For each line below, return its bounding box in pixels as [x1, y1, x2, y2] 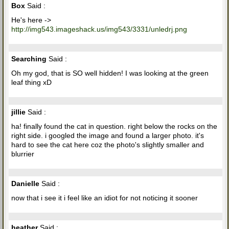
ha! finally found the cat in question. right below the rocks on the [11, 122, 217, 130]
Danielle [11, 179, 39, 188]
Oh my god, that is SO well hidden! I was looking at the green [11, 68, 209, 77]
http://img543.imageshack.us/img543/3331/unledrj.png [11, 25, 187, 33]
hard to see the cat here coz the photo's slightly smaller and [11, 140, 204, 149]
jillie [11, 107, 26, 116]
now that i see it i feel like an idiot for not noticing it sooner [11, 193, 198, 202]
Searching [11, 54, 47, 63]
